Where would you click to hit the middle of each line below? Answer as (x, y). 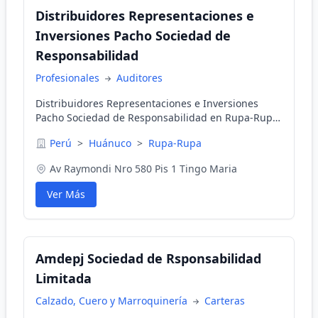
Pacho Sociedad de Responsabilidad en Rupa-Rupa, (158, 117)
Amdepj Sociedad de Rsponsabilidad (148, 258)
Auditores (139, 78)
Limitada (64, 278)
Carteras (225, 301)
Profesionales (69, 78)
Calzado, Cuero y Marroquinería (113, 301)
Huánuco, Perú (71, 132)
